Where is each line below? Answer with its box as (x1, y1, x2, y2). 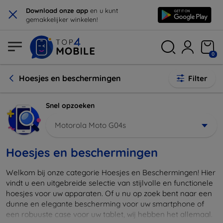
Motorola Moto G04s (55, 120, 126, 130)
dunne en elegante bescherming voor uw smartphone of (6, 199, 204, 209)
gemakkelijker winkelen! (26, 15, 98, 23)
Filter (188, 74, 208, 83)
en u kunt (90, 6, 118, 14)
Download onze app (26, 6, 90, 14)
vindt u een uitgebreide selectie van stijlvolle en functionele (6, 178, 213, 188)
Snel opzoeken (46, 101, 95, 110)
